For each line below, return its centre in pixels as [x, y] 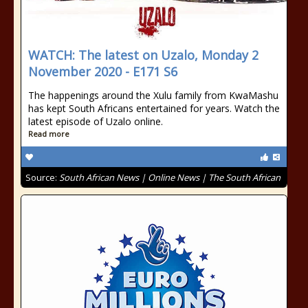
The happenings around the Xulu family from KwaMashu [153, 95]
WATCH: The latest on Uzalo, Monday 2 [143, 55]
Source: [42, 177]
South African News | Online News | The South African [170, 177]
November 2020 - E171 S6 [103, 71]
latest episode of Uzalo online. [96, 121]
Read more [49, 134]
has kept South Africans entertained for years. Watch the [154, 108]
